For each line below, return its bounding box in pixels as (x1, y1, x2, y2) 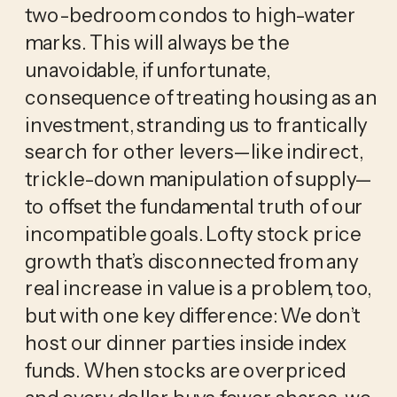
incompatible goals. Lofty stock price (24, 220, 362, 245)
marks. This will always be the (24, 29, 290, 55)
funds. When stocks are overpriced (24, 356, 346, 382)
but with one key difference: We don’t (24, 302, 360, 328)
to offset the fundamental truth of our (24, 192, 364, 218)
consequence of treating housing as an (24, 83, 378, 109)
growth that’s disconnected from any (24, 247, 359, 273)
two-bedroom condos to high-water (24, 2, 356, 27)
